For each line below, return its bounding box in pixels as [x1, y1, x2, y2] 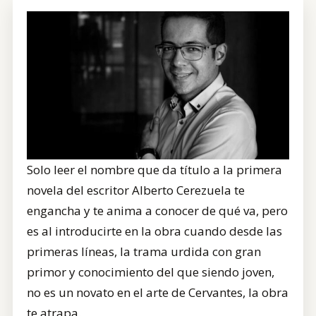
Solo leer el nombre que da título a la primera [27, 161, 282, 178]
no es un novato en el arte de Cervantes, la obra [27, 284, 288, 300]
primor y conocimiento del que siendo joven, [27, 263, 274, 280]
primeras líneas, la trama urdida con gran [27, 243, 261, 260]
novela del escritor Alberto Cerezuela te [27, 181, 245, 198]
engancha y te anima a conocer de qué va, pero [27, 202, 288, 219]
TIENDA [56, 24, 86, 36]
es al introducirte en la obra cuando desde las [27, 222, 282, 239]
